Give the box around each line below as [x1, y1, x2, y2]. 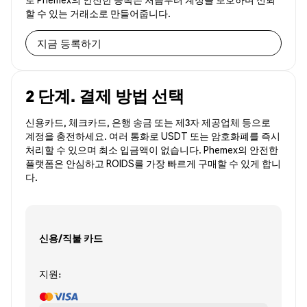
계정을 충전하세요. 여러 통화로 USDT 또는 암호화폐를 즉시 [25, 130, 280, 143]
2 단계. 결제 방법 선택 [25, 85, 184, 107]
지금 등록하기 [37, 36, 101, 50]
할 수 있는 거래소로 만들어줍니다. [25, 7, 171, 20]
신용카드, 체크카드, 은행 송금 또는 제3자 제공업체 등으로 [25, 116, 271, 129]
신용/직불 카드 [39, 231, 103, 244]
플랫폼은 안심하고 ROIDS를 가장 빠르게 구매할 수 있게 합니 [25, 157, 281, 170]
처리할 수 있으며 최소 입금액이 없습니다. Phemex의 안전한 [25, 143, 278, 156]
